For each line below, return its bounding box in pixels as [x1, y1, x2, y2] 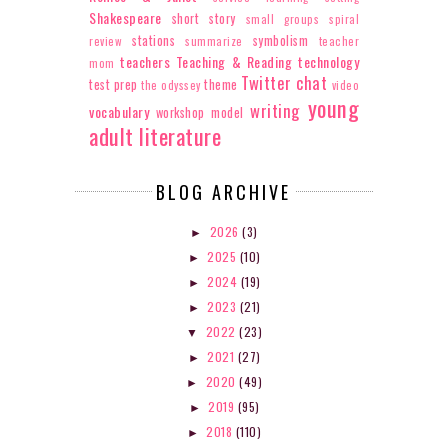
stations [132, 30, 176, 50]
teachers [120, 50, 171, 72]
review [89, 32, 122, 49]
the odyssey [141, 76, 201, 93]
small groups [245, 10, 319, 27]
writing [250, 97, 300, 123]
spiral [329, 10, 359, 27]
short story [171, 8, 236, 28]
